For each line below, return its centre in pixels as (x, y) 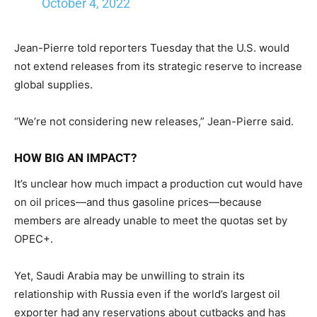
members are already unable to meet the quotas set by (151, 221)
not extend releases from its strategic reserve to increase (158, 67)
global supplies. (53, 85)
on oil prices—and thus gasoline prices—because (138, 202)
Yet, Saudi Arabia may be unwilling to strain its (129, 276)
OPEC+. (34, 239)
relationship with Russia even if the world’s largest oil (147, 294)
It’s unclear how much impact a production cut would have (158, 184)
